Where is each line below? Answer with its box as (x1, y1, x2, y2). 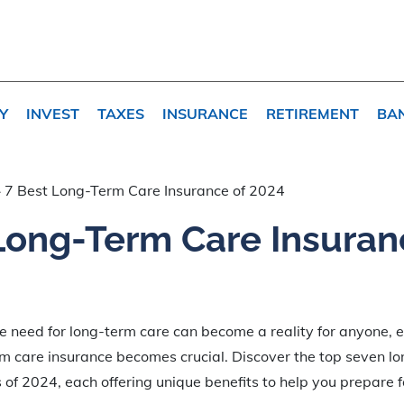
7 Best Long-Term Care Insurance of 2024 (5, 180, 285, 199)
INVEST (26, 104, 79, 123)
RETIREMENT (266, 104, 359, 123)
